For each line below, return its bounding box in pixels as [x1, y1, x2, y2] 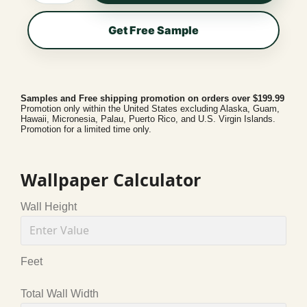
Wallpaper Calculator [21, 168, 201, 191]
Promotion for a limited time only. [21, 124, 151, 134]
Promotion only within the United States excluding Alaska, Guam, [21, 103, 280, 114]
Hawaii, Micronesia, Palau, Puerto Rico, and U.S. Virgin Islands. [21, 114, 275, 124]
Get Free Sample [108, 23, 199, 37]
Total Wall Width [21, 288, 99, 299]
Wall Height [21, 201, 77, 212]
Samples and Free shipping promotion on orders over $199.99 [21, 93, 284, 103]
